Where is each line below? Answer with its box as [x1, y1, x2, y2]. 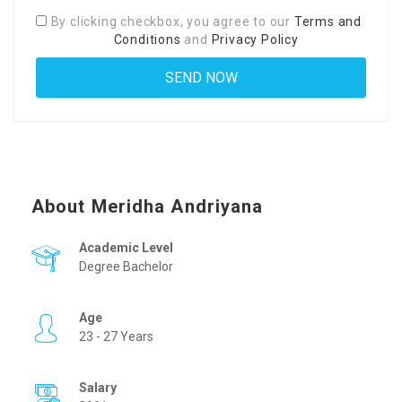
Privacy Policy [211, 32, 299, 47]
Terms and [293, 14, 362, 29]
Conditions [113, 32, 181, 47]
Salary [79, 380, 119, 395]
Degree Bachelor [79, 259, 173, 274]
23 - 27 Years [79, 329, 153, 344]
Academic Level [79, 240, 176, 255]
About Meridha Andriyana [31, 196, 264, 217]
